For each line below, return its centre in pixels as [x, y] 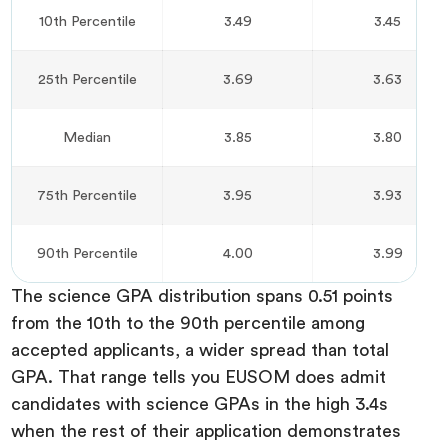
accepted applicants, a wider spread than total [200, 349]
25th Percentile [87, 79]
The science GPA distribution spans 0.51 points [202, 295]
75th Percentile [87, 195]
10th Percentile [87, 21]
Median [87, 137]
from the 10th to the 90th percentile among [188, 322]
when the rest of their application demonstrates [206, 430]
